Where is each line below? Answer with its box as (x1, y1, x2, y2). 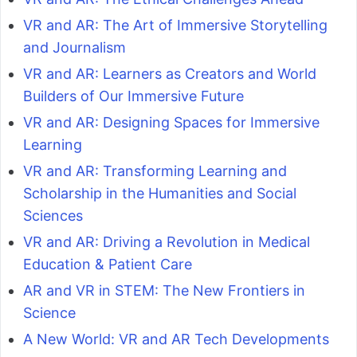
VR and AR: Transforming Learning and (23, 162, 287, 179)
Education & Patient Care (23, 255, 192, 273)
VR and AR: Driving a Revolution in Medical (23, 233, 310, 250)
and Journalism (23, 38, 126, 56)
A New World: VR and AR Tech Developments (23, 330, 329, 347)
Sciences (23, 206, 83, 224)
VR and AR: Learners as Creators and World (23, 65, 316, 82)
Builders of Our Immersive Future (23, 87, 244, 104)
